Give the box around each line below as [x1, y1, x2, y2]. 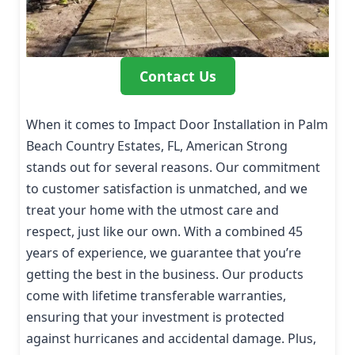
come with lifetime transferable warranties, [26, 286, 286, 304]
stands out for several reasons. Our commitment [26, 158, 320, 176]
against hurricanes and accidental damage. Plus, [26, 329, 316, 347]
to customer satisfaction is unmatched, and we [26, 179, 307, 197]
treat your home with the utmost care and [26, 200, 279, 219]
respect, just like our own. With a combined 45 [26, 222, 303, 240]
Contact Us [139, 66, 216, 86]
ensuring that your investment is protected [26, 307, 284, 326]
